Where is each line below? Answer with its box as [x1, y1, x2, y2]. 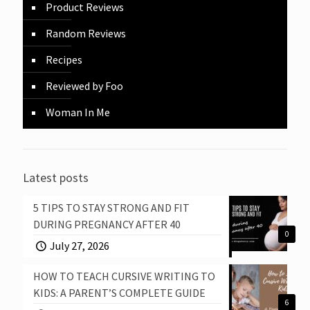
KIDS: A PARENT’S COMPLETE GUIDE [33, 286, 206, 300]
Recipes [46, 53, 82, 67]
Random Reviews [46, 26, 126, 41]
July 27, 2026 [50, 239, 110, 253]
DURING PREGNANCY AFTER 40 [33, 217, 181, 232]
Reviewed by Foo [46, 79, 123, 93]
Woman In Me [46, 105, 110, 120]
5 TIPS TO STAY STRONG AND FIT [33, 201, 190, 215]
